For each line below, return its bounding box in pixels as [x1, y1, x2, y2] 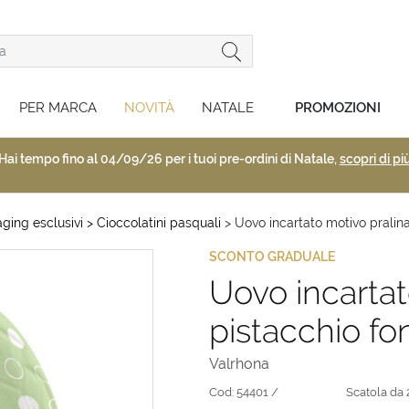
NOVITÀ [124, 99, 174, 116]
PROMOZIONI [295, 99, 381, 116]
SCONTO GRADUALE [209, 249, 335, 264]
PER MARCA [19, 99, 97, 116]
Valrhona [209, 355, 269, 372]
